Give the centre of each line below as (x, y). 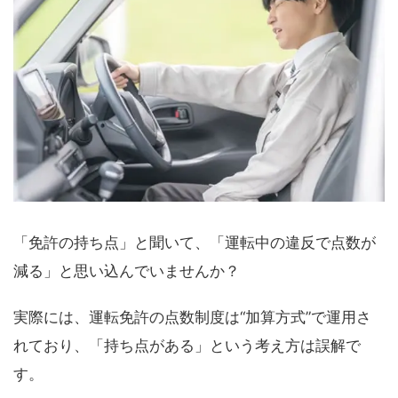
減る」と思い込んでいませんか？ (127, 271)
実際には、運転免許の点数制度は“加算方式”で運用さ (192, 317)
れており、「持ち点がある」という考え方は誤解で (187, 345)
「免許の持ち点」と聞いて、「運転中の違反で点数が (195, 242)
